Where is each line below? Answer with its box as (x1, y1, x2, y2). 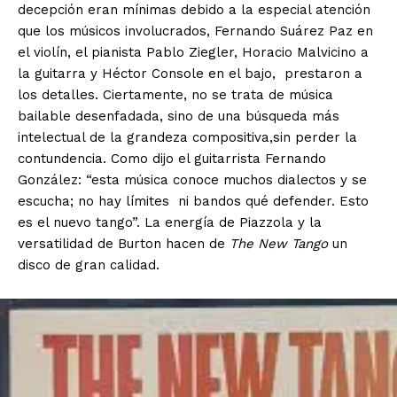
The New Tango (230, 236, 332, 253)
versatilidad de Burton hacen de (18, 236, 230, 253)
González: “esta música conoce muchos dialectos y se (18, 172, 367, 189)
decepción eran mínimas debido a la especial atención (18, 2, 370, 19)
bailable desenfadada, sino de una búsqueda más (18, 108, 339, 125)
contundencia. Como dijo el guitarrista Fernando (18, 151, 326, 167)
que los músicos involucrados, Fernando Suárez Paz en (18, 23, 373, 40)
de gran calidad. (55, 257, 160, 274)
